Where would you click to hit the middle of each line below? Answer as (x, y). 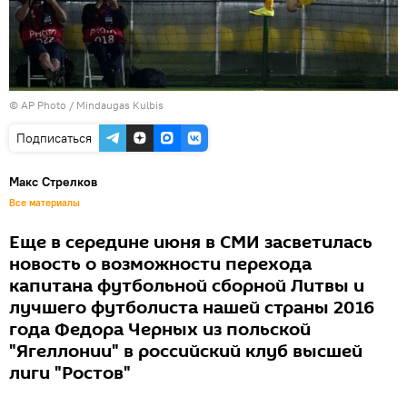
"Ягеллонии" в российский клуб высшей (186, 351)
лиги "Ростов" (70, 373)
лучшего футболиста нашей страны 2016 (192, 308)
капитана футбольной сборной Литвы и (187, 286)
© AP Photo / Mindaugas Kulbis (86, 104)
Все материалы (45, 202)
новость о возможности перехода (160, 264)
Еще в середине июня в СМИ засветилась (191, 242)
